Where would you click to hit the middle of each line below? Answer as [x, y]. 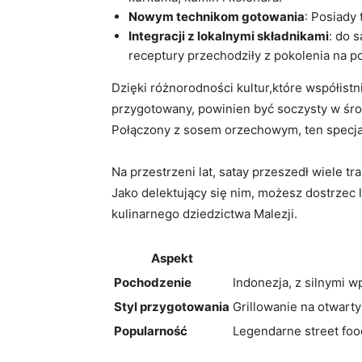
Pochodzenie [153, 283]
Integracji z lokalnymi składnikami [229, 36]
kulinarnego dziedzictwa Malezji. [204, 214]
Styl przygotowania [172, 307]
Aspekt [172, 259]
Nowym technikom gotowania [217, 17]
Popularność [151, 331]
